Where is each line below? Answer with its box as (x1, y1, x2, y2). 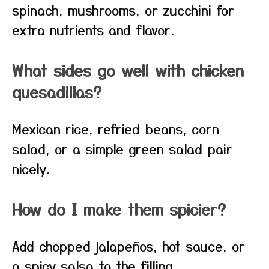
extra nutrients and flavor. (12, 20, 174, 39)
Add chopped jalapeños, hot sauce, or (12, 236, 245, 255)
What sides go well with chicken (12, 59, 244, 81)
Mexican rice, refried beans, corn (12, 119, 219, 138)
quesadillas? (12, 80, 101, 103)
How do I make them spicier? (12, 198, 226, 220)
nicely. (12, 159, 50, 178)
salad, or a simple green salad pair (12, 139, 232, 158)
